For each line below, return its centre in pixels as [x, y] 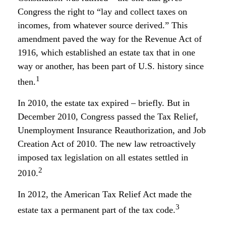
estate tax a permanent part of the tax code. [97, 210]
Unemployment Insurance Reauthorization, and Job [112, 130]
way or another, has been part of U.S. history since [111, 66]
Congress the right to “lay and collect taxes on [102, 12]
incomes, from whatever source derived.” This [103, 25]
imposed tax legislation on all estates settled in [103, 157]
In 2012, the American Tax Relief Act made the [105, 194]
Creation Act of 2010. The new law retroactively [107, 144]
